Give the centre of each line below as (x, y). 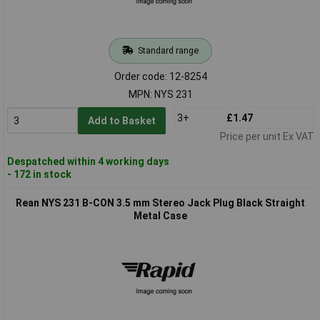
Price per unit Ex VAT (267, 136)
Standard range (168, 50)
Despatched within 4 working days (88, 161)
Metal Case (160, 215)
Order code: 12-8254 (160, 76)
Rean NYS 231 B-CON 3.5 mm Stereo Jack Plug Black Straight (160, 202)
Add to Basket (121, 120)
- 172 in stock (39, 174)
